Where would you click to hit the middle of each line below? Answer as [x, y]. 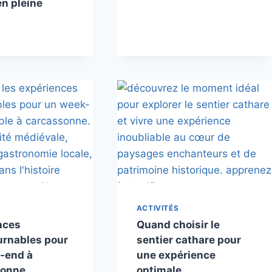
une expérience [176, 255]
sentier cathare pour [189, 240]
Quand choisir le [178, 225]
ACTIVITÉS [158, 208]
